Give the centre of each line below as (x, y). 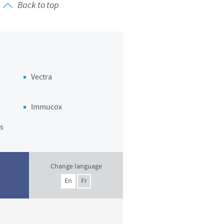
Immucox (47, 107)
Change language (76, 166)
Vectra (42, 77)
